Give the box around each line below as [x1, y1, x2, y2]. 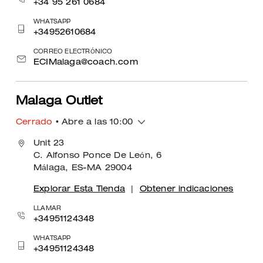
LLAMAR [33, 206, 62, 212]
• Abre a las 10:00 [52, 119, 133, 127]
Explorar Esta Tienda [33, 186, 125, 194]
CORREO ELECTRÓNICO [33, 49, 113, 55]
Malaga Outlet [16, 96, 103, 108]
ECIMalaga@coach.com [33, 59, 138, 67]
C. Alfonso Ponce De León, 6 [33, 152, 162, 160]
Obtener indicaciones [139, 186, 234, 194]
